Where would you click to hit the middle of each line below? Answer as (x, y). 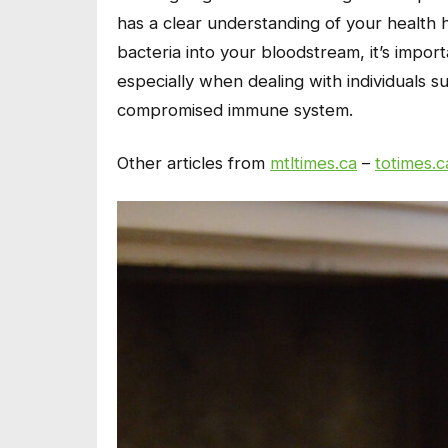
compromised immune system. (235, 110)
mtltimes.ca (313, 162)
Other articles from (193, 162)
